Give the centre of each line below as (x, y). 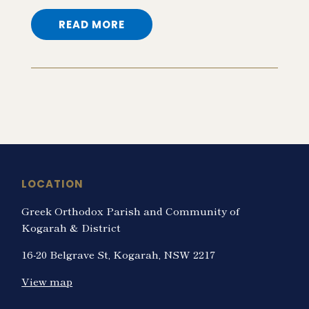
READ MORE (91, 24)
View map (47, 281)
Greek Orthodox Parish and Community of (131, 210)
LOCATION (53, 183)
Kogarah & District (71, 227)
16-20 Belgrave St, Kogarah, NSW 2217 (119, 254)
